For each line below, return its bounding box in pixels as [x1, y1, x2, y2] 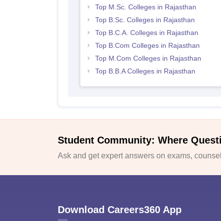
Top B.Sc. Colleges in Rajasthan [95, 16, 195, 24]
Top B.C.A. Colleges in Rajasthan [95, 29, 198, 37]
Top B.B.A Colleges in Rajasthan [95, 67, 195, 75]
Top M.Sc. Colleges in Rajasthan [95, 3, 196, 11]
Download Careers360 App [58, 204, 182, 215]
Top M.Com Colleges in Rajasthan [95, 54, 201, 63]
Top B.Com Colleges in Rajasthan [95, 41, 200, 50]
